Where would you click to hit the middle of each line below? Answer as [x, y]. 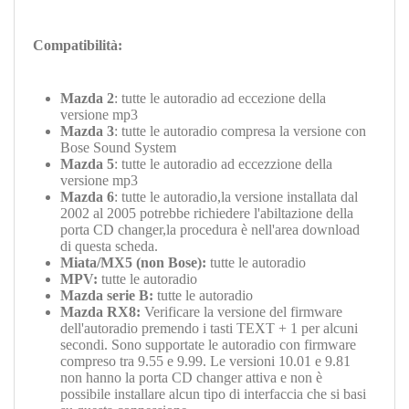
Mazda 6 [87, 197]
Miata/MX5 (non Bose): [133, 263]
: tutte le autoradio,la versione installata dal [236, 197]
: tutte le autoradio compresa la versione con [240, 131]
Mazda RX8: [100, 312]
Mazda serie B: [107, 296]
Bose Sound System [118, 148]
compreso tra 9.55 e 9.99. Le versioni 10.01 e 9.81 [205, 362]
